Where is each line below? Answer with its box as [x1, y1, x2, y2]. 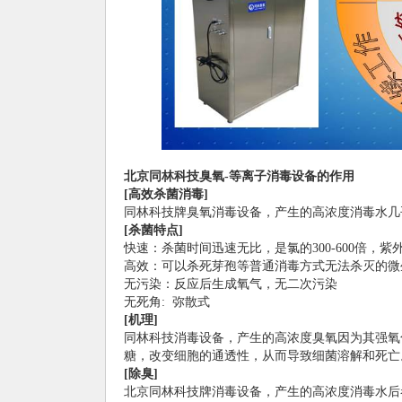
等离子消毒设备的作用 [229, 170, 354, 183]
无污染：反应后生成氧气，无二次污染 [124, 277, 337, 291]
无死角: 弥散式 [124, 295, 210, 309]
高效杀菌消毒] [128, 188, 208, 201]
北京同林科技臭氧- [124, 170, 229, 183]
